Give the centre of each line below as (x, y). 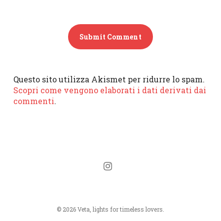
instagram (110, 160)
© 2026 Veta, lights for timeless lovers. (110, 209)
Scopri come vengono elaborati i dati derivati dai (110, 90)
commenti (34, 101)
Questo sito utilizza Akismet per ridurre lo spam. (109, 79)
